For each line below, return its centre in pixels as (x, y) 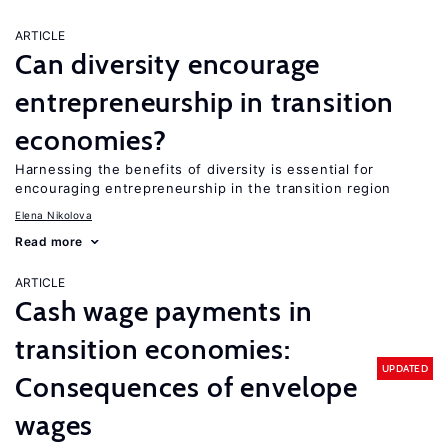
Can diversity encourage (168, 64)
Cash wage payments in (164, 311)
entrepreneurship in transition (205, 102)
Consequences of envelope (187, 387)
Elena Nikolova (53, 215)
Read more (49, 241)
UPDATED (404, 368)
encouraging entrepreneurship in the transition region (203, 188)
